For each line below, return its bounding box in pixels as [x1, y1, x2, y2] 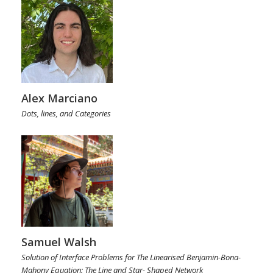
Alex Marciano [21, 90, 97, 105]
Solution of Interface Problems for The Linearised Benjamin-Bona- [21, 251, 241, 263]
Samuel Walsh [21, 234, 96, 249]
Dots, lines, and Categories [21, 107, 111, 119]
